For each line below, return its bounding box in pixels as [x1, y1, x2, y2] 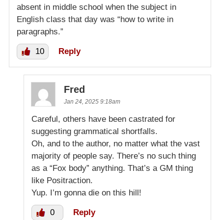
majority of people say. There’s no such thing [31, 151, 196, 161]
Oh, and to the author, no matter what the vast [31, 139, 200, 149]
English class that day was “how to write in [17, 15, 173, 25]
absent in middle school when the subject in [17, 2, 176, 12]
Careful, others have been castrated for [31, 114, 175, 124]
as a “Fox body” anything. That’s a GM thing [31, 164, 193, 173]
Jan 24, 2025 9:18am [64, 98, 120, 106]
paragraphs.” [17, 27, 63, 37]
